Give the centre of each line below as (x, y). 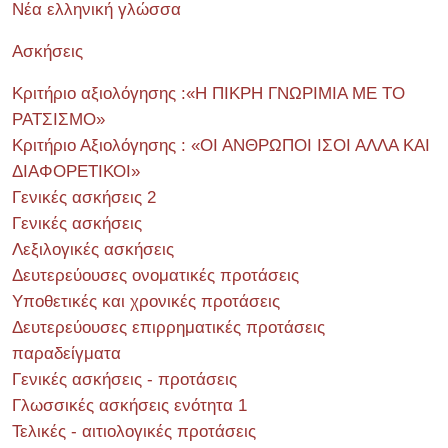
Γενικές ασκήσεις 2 (84, 197)
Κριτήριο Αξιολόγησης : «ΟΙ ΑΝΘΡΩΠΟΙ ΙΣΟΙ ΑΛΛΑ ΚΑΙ (221, 145)
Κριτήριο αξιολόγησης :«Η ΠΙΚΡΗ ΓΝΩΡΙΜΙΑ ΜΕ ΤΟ (208, 93)
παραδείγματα (66, 353)
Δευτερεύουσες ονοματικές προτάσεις (155, 275)
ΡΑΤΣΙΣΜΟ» (58, 119)
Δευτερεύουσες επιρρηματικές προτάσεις (168, 327)
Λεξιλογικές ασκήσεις (93, 249)
